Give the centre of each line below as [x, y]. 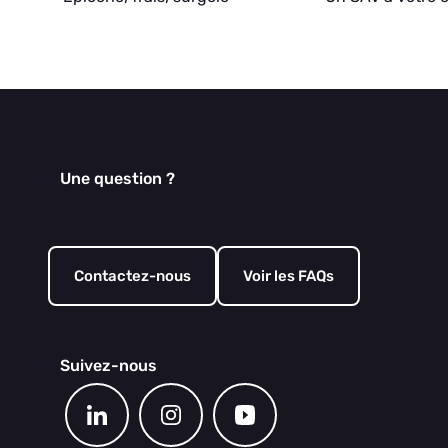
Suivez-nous [108, 365]
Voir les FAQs [288, 276]
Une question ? [117, 178]
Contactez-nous [132, 276]
